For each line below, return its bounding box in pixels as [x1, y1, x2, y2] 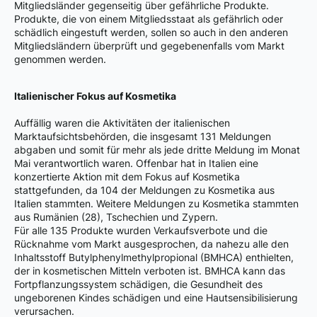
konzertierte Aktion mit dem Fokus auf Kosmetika [14, 171, 240, 183]
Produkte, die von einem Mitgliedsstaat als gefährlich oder [14, 13, 283, 25]
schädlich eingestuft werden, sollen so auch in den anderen [14, 26, 288, 39]
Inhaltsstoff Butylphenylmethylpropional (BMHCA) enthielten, [14, 251, 294, 264]
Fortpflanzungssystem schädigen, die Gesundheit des [14, 278, 263, 291]
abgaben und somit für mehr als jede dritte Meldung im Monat [14, 144, 300, 156]
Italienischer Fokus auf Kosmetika [14, 90, 176, 103]
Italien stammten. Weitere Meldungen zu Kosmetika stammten [14, 197, 299, 210]
